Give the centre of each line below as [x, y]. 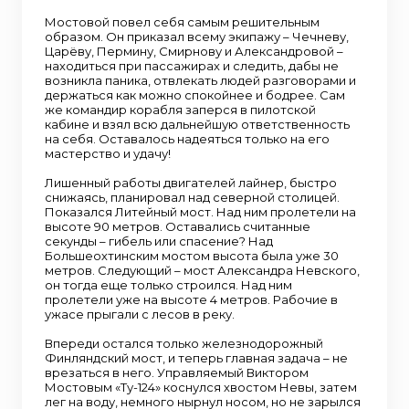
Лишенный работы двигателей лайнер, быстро [191, 183]
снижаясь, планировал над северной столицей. [192, 197]
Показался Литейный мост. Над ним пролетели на [200, 212]
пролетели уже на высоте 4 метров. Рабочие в [191, 299]
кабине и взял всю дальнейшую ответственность [197, 124]
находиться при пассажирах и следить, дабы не [192, 66]
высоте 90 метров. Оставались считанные [178, 226]
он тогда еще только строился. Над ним [168, 285]
